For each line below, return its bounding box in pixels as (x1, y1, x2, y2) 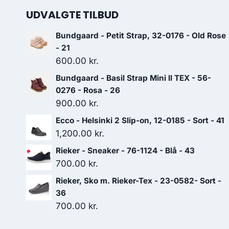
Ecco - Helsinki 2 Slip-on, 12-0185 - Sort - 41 (56, 116, 224, 126)
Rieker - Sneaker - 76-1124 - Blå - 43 (56, 146, 195, 156)
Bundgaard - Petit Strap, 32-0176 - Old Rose (56, 31, 226, 41)
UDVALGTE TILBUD (26, 8, 119, 22)
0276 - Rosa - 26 (56, 85, 120, 96)
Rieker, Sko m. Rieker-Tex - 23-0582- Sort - (56, 176, 221, 186)
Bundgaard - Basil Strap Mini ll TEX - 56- (56, 73, 211, 83)
